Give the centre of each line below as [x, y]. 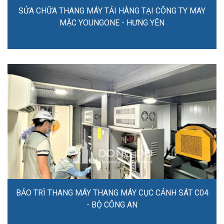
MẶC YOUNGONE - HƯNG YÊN [112, 23]
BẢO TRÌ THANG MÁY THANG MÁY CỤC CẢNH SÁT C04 [112, 193]
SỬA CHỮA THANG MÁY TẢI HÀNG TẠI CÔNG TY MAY [112, 11]
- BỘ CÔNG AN [112, 205]
